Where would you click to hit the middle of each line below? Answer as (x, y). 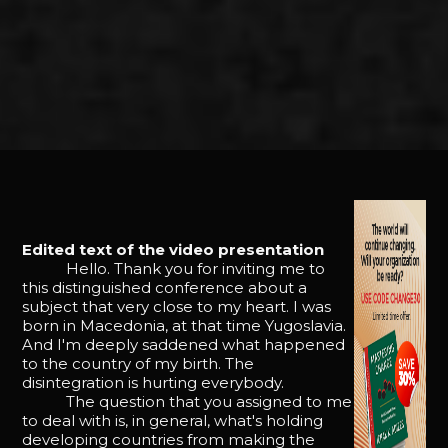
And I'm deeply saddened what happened (184, 344)
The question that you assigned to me (187, 401)
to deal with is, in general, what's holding (173, 420)
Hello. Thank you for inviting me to (174, 268)
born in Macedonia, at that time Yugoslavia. (184, 325)
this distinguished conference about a (165, 287)
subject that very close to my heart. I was (177, 306)
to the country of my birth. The (138, 363)
